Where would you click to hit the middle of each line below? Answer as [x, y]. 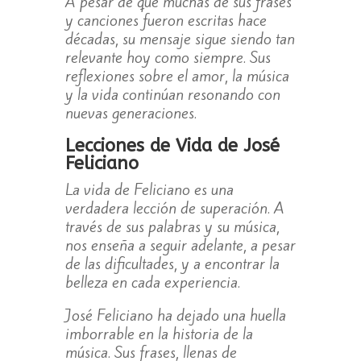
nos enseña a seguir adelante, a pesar [180, 245]
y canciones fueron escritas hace [166, 21]
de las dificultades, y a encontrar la [172, 264]
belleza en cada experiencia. [152, 282]
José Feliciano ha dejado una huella [175, 315]
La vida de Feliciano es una [149, 190]
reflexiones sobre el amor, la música [177, 76]
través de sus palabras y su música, [172, 227]
